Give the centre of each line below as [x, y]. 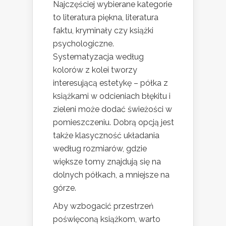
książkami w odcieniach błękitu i [112, 96]
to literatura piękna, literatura [106, 18]
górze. [65, 188]
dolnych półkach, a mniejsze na [111, 175]
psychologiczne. [83, 44]
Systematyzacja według [98, 57]
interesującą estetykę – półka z [110, 83]
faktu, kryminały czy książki [103, 31]
